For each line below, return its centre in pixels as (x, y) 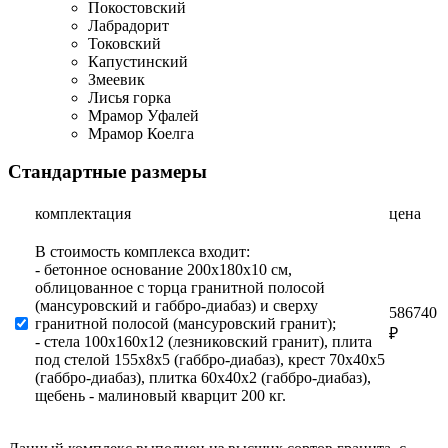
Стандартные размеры (107, 172)
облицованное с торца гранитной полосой (180, 288)
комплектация (83, 214)
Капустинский (138, 61)
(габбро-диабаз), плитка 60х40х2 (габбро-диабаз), (203, 378)
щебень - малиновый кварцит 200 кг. (160, 396)
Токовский (124, 43)
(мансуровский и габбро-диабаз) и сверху (176, 306)
